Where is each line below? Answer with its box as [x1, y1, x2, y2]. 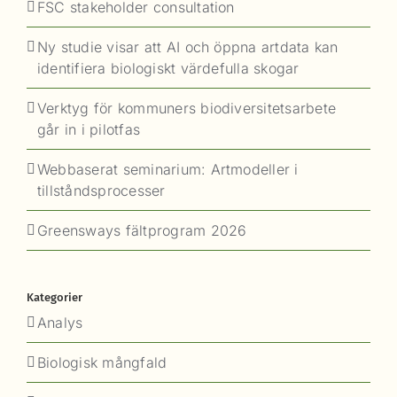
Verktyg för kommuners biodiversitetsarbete [37, 99, 337, 118]
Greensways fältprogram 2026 [37, 222, 247, 240]
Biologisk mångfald [37, 354, 167, 372]
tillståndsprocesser [37, 182, 166, 200]
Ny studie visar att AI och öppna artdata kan [37, 38, 339, 57]
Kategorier [27, 291, 82, 305]
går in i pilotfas [37, 121, 141, 139]
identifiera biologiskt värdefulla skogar [37, 59, 300, 78]
